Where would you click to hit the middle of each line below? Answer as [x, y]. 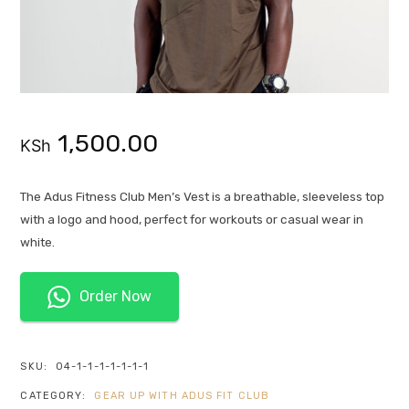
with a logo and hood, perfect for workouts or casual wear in [192, 220]
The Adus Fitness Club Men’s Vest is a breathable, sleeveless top [203, 197]
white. [38, 242]
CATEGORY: [55, 396]
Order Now [116, 297]
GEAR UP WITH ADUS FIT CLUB [182, 396]
